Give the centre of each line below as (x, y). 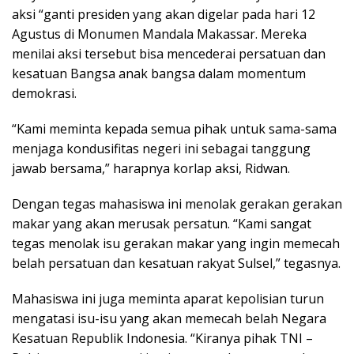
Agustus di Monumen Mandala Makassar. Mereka (159, 34)
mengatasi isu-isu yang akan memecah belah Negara (169, 319)
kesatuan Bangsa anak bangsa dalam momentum (159, 74)
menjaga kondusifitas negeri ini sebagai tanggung (161, 149)
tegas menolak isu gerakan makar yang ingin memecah (176, 244)
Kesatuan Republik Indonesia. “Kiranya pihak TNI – (162, 339)
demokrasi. (44, 94)
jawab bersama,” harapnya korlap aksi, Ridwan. (151, 169)
